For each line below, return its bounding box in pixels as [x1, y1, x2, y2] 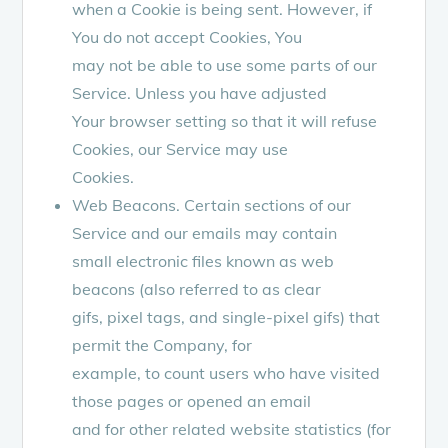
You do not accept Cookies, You [72, 26, 303, 47]
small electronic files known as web [72, 250, 335, 271]
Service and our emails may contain [72, 222, 338, 243]
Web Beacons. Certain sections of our [72, 194, 352, 215]
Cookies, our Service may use [72, 138, 289, 159]
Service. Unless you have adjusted [72, 82, 328, 103]
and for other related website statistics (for [72, 418, 392, 439]
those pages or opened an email [72, 390, 312, 411]
